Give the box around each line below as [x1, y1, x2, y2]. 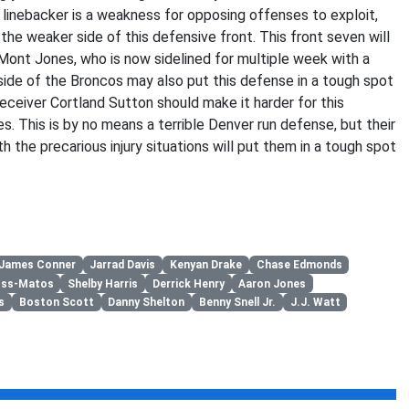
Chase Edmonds [256, 258, 342, 272]
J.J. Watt [289, 295, 341, 309]
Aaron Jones [238, 277, 307, 290]
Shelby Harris [68, 277, 139, 290]
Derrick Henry [152, 277, 225, 290]
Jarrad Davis [89, 258, 156, 272]
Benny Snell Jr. [198, 295, 276, 309]
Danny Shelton [108, 295, 185, 309]
